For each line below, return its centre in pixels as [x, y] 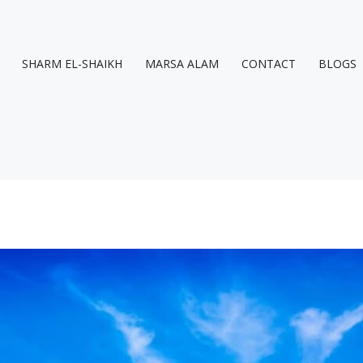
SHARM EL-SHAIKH [72, 64]
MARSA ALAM [182, 64]
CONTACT [269, 64]
